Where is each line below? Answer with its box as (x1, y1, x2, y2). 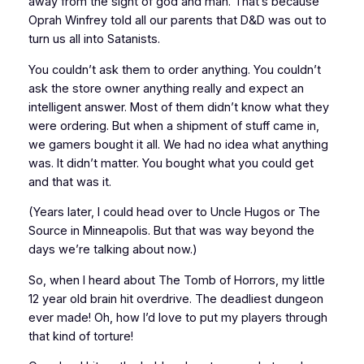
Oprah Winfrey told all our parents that (28, 13, 240, 28)
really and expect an (188, 80, 304, 96)
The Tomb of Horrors (158, 272, 275, 288)
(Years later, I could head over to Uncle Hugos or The (28, 205, 320, 220)
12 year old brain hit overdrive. (28, 291, 195, 306)
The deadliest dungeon (194, 291, 323, 306)
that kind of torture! (28, 328, 133, 344)
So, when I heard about (28, 272, 158, 288)
